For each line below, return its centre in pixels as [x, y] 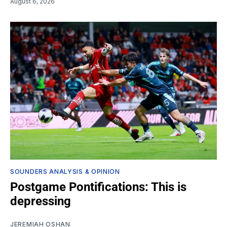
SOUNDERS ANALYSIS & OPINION [65, 171]
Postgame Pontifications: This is [98, 187]
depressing [41, 201]
